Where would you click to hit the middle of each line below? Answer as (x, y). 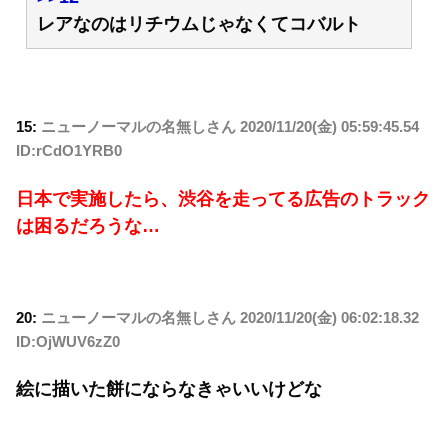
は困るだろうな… (88, 225)
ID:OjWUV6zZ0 (68, 341)
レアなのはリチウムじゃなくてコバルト (199, 23)
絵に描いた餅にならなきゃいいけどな (169, 389)
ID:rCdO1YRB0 (69, 151)
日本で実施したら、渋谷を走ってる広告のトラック (223, 198)
